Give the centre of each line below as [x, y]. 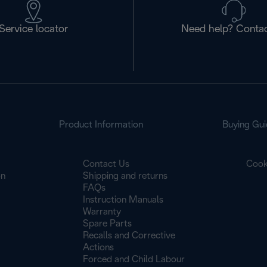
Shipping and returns [125, 176]
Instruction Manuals [123, 200]
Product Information [101, 125]
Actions [99, 248]
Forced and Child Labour [134, 260]
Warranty [102, 212]
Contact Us [106, 164]
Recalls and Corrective [129, 236]
